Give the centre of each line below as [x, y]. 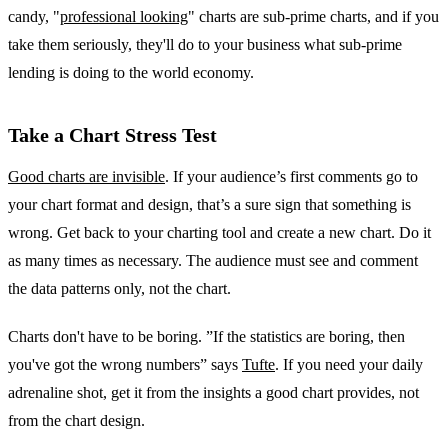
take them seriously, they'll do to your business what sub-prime [205, 45]
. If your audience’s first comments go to [291, 177]
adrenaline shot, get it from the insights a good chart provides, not [213, 393]
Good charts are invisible [86, 177]
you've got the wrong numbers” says [125, 365]
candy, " [34, 17]
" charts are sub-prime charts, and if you [313, 17]
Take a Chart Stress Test [112, 135]
